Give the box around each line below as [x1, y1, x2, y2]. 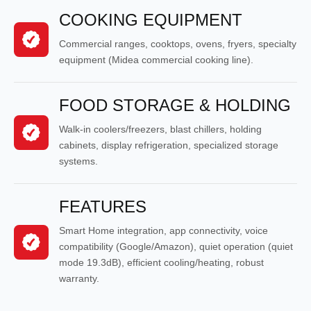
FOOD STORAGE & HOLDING [59, 95, 291, 115]
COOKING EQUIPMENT [59, 10, 242, 29]
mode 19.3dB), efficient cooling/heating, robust [59, 256, 264, 268]
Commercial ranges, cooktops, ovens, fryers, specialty [59, 37, 296, 49]
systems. [59, 155, 98, 167]
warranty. [59, 272, 99, 284]
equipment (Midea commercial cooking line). [59, 53, 253, 65]
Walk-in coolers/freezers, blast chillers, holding [59, 123, 262, 135]
